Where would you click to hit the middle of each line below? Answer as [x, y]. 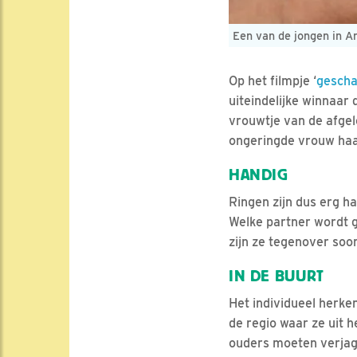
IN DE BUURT [277, 276]
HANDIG [259, 175]
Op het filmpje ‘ [273, 80]
